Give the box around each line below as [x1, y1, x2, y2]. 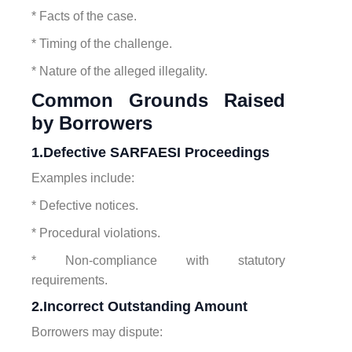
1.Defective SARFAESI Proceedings [31, 144, 269, 160]
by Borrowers [31, 112, 152, 134]
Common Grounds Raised [31, 89, 285, 111]
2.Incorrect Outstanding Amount [31, 298, 247, 314]
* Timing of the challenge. [31, 36, 172, 50]
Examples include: [31, 170, 134, 185]
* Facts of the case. [31, 9, 137, 23]
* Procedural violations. [31, 225, 160, 240]
